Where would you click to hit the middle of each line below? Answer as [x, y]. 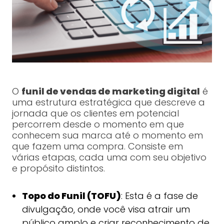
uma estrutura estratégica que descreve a [108, 102]
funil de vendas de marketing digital [110, 91]
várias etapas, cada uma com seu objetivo [109, 157]
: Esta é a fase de [159, 196]
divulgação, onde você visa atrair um [106, 209]
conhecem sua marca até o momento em [107, 135]
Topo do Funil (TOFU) [71, 196]
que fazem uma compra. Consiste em [97, 146]
